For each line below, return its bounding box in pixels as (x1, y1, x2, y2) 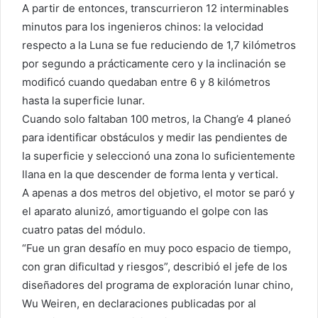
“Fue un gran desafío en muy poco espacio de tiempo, (22, 241, 291, 255)
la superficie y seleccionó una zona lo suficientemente (22, 148, 295, 163)
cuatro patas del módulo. (22, 222, 146, 236)
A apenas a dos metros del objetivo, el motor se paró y (22, 185, 295, 199)
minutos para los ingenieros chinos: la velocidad (22, 19, 263, 33)
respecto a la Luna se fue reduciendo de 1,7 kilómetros (22, 38, 296, 52)
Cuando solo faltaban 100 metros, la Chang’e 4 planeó (22, 111, 291, 126)
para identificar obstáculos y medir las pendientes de (22, 130, 287, 144)
